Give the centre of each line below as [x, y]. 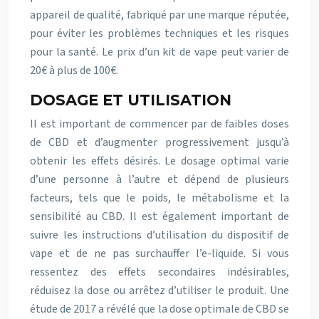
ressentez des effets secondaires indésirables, [159, 272]
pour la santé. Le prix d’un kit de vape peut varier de [159, 52]
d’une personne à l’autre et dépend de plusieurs [159, 179]
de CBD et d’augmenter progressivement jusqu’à [159, 142]
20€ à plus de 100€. [74, 70]
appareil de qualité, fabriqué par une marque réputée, [159, 15]
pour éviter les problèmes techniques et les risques [159, 33]
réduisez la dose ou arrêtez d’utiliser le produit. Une [159, 291]
